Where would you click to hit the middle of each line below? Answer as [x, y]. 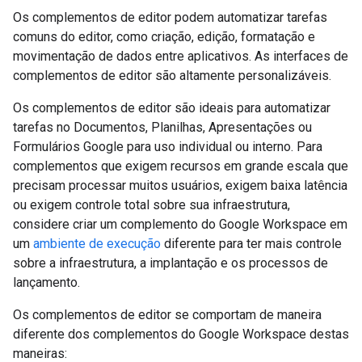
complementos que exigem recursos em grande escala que [181, 166]
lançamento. [46, 282]
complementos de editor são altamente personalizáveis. [172, 76]
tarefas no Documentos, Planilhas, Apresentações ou [162, 127]
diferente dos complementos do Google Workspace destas [181, 334]
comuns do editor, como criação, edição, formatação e [164, 37]
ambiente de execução [97, 244]
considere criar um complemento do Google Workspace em [180, 224]
